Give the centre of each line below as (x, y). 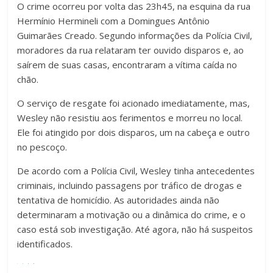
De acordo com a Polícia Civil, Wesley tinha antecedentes (136, 171)
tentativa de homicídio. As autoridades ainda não (119, 200)
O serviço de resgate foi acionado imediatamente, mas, (134, 103)
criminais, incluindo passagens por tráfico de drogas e (130, 186)
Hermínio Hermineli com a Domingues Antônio (114, 21)
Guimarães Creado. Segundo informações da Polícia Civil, (135, 36)
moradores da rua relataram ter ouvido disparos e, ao (131, 50)
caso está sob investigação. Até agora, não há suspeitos (135, 229)
